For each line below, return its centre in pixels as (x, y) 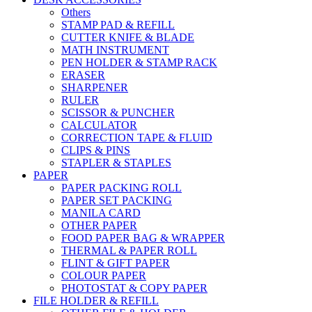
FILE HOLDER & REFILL (96, 300)
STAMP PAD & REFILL (118, 24)
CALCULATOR (99, 125)
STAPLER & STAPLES (116, 162)
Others (76, 12)
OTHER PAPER (99, 225)
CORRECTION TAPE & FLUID (137, 137)
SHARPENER (95, 87)
